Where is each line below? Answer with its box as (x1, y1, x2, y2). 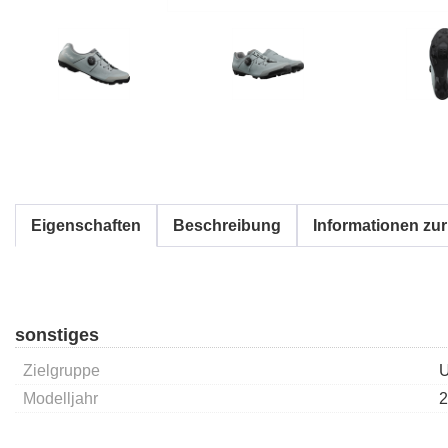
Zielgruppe (23, 361, 100, 379)
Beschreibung (173, 216, 281, 234)
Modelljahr (23, 389, 98, 407)
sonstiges (15, 324, 99, 345)
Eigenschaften (31, 216, 141, 234)
